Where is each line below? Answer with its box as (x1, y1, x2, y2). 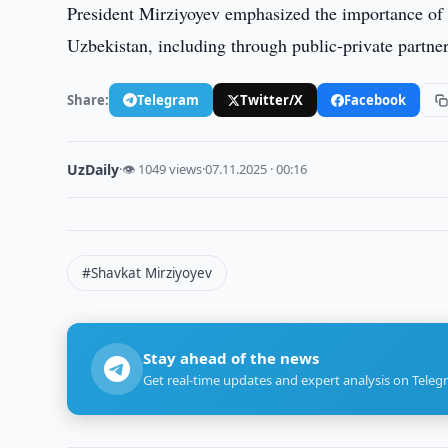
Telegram (137, 90, 200, 109)
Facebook (344, 90, 407, 109)
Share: (67, 90, 110, 109)
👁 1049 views (122, 160, 203, 178)
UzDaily (67, 160, 120, 179)
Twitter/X (240, 90, 304, 109)
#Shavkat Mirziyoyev (82, 264, 213, 282)
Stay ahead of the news (143, 348, 320, 368)
